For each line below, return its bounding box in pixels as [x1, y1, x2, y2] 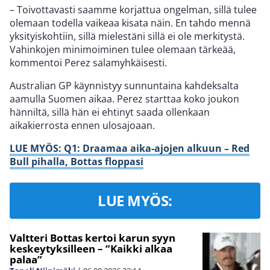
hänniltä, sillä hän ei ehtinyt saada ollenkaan [10, 105, 210, 119]
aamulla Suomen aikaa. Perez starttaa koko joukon [10, 92, 239, 106]
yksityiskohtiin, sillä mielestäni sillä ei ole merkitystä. [10, 30, 245, 43]
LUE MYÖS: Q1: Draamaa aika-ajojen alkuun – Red [10, 142, 250, 155]
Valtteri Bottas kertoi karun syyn [10, 231, 175, 245]
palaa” [10, 253, 42, 267]
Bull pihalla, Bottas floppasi [10, 155, 143, 169]
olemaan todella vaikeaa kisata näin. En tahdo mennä [10, 16, 251, 30]
